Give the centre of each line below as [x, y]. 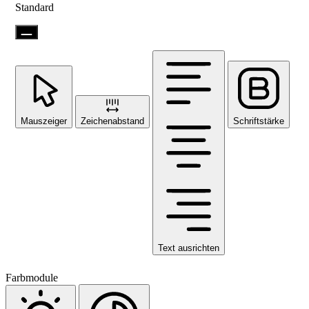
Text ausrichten [189, 248]
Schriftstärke [259, 121]
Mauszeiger [44, 121]
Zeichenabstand [112, 121]
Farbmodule [32, 277]
